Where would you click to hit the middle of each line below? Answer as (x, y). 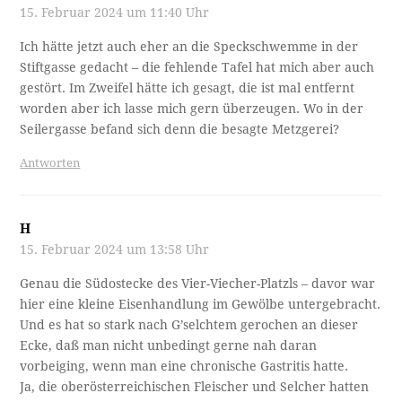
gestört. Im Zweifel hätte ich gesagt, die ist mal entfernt (188, 88)
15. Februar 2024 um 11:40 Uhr (115, 13)
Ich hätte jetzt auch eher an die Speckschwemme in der (189, 47)
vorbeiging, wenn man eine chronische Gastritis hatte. (184, 367)
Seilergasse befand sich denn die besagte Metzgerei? (180, 130)
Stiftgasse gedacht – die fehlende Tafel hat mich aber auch (197, 68)
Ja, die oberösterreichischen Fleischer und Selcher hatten (195, 387)
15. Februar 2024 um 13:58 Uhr (115, 250)
